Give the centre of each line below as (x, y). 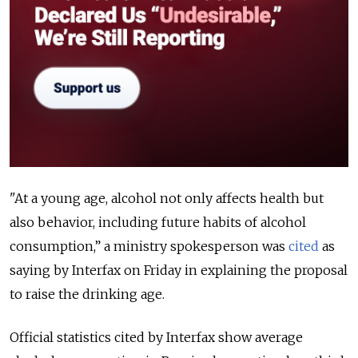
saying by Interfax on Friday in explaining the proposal (179, 270)
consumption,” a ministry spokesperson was (149, 247)
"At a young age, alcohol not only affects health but (167, 199)
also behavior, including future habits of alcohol (158, 223)
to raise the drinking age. (87, 294)
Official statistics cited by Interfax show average (156, 338)
